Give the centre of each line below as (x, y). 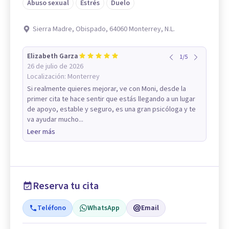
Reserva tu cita (66, 186)
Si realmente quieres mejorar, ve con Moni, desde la (107, 89)
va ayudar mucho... (55, 120)
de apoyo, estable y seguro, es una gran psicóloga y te (111, 110)
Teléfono (52, 208)
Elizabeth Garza (53, 56)
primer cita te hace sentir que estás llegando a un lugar (111, 99)
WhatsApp (104, 208)
